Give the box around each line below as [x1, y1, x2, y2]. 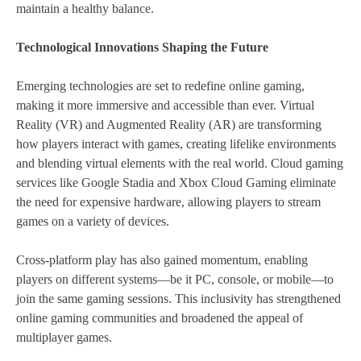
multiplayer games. [16, 330, 112, 345]
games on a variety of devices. [16, 214, 169, 229]
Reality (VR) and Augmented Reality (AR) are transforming [16, 118, 322, 132]
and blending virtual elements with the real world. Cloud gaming [16, 156, 343, 171]
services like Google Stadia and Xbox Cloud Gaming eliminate [16, 176, 336, 190]
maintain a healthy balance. [16, 2, 154, 16]
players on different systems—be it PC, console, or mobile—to [16, 272, 334, 287]
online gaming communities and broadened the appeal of [16, 311, 303, 326]
